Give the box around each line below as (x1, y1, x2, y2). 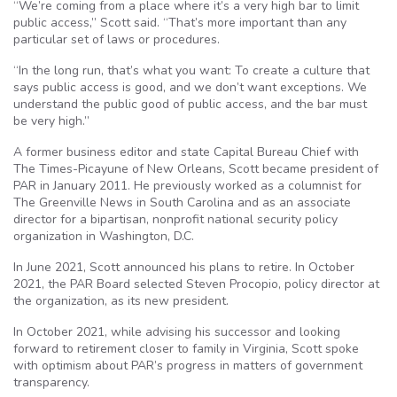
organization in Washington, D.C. (13, 228, 198, 245)
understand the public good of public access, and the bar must (13, 96, 367, 113)
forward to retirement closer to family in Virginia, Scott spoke (13, 340, 359, 357)
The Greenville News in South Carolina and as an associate (13, 194, 351, 211)
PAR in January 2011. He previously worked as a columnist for (13, 177, 362, 194)
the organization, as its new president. (13, 292, 232, 309)
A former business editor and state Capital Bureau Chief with (13, 144, 359, 160)
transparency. (13, 374, 100, 391)
